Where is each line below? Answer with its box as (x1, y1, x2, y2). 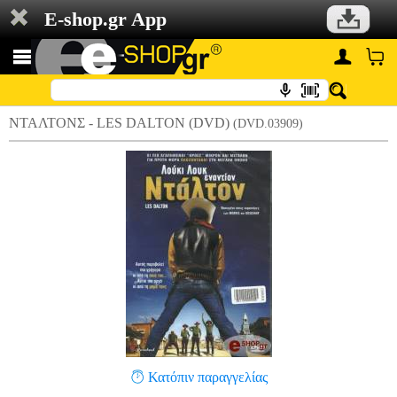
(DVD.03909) (233, 117, 303, 130)
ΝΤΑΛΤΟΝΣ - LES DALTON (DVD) (9, 115, 233, 130)
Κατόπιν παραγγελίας (148, 370, 268, 385)
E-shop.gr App (44, 8, 167, 30)
